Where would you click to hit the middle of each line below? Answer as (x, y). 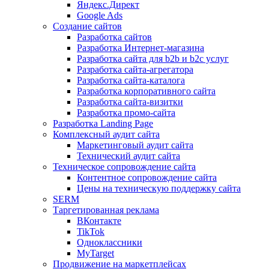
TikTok (91, 232)
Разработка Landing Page (103, 124)
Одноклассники (110, 243)
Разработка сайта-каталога (131, 80)
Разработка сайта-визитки (130, 102)
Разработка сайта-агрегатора (135, 70)
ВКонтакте (99, 221)
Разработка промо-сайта (126, 113)
